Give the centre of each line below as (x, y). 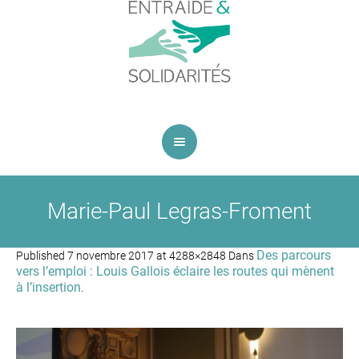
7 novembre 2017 (111, 256)
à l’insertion (48, 287)
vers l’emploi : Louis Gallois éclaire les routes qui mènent (175, 271)
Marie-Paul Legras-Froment (179, 211)
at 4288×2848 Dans (205, 256)
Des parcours (294, 255)
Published (42, 256)
